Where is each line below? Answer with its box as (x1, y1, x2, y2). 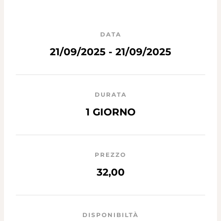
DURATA (94, 90, 127, 98)
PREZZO (95, 150, 126, 158)
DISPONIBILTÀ (82, 211, 139, 219)
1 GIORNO (85, 106, 136, 118)
